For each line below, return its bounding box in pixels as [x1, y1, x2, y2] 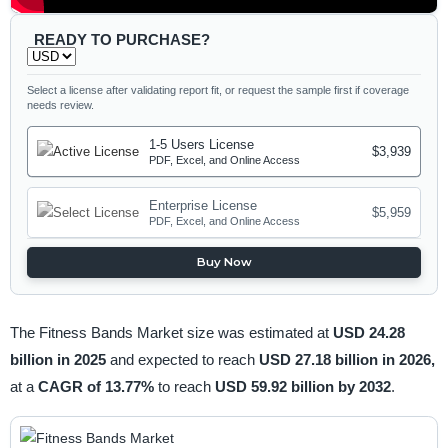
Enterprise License [149, 198, 258, 214]
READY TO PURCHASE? [33, 30, 210, 48]
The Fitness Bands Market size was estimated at [9, 323, 333, 341]
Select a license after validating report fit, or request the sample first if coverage [27, 83, 410, 96]
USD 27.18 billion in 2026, [258, 350, 435, 368]
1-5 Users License [149, 137, 255, 153]
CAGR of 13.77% [37, 377, 158, 395]
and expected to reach [109, 350, 259, 368]
